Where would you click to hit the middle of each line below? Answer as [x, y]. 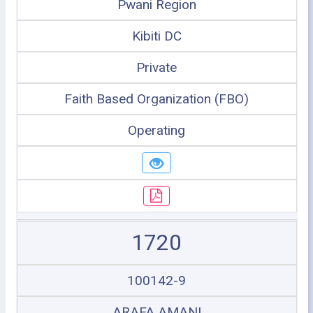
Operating [156, 130]
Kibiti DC [156, 36]
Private [156, 67]
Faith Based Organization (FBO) [156, 99]
